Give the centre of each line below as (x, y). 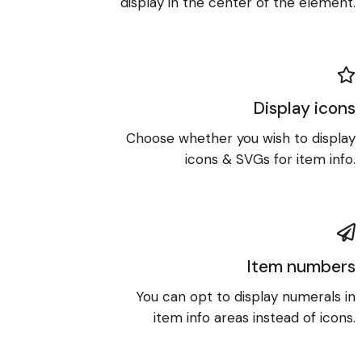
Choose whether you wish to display (240, 138)
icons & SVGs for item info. (270, 159)
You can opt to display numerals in (245, 297)
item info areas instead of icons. (254, 318)
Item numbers (301, 267)
